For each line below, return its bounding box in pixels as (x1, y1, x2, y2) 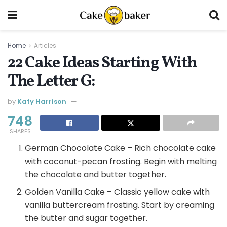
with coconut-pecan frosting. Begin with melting (25, 156, 217, 168)
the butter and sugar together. (25, 212, 148, 224)
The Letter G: (8, 70, 95, 93)
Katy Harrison (17, 97, 66, 107)
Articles (34, 41, 56, 50)
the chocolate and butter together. (25, 169, 167, 181)
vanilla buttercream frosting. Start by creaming (25, 199, 215, 211)
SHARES (9, 127, 31, 136)
